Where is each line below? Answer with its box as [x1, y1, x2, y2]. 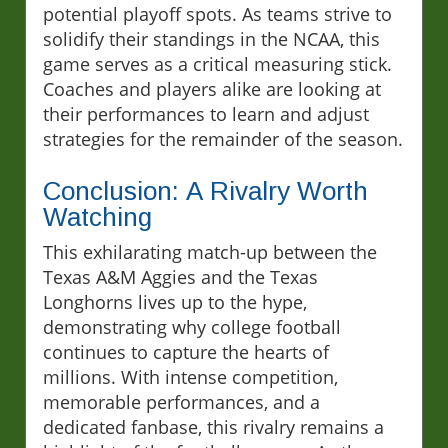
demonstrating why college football [43, 315, 341, 340]
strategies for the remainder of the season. [43, 127, 403, 152]
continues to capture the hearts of [43, 340, 329, 365]
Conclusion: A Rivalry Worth [43, 176, 368, 207]
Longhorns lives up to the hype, [43, 290, 307, 315]
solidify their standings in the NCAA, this [43, 27, 380, 52]
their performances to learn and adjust [43, 102, 369, 127]
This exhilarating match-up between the [43, 240, 377, 265]
